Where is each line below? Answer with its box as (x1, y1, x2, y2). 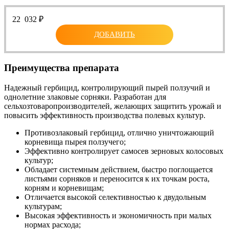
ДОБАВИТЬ (94, 30, 135, 39)
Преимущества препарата (4, 62, 119, 74)
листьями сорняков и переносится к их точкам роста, (25, 174, 210, 184)
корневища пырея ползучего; (25, 138, 126, 147)
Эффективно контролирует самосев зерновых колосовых (25, 147, 223, 156)
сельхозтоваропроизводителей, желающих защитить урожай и (4, 102, 221, 111)
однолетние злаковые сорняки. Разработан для (4, 93, 166, 102)
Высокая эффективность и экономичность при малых (25, 211, 212, 220)
